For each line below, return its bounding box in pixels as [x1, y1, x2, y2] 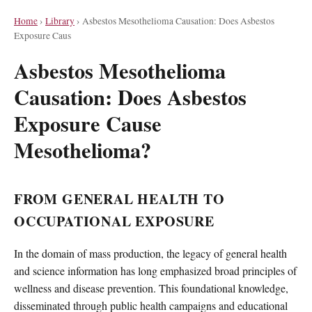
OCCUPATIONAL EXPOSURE [14, 211, 214, 232]
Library [45, 15, 75, 27]
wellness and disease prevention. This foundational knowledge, [14, 280, 288, 295]
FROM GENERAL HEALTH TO [14, 189, 225, 210]
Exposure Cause [14, 108, 162, 139]
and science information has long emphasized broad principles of [14, 263, 297, 278]
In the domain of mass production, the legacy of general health [14, 245, 287, 260]
